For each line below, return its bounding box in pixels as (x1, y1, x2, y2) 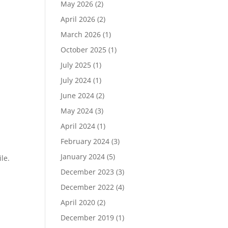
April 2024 (61, 121, 96, 131)
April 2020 (61, 197, 96, 207)
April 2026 (61, 14, 96, 24)
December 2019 (61, 213, 115, 222)
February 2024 (61, 136, 110, 146)
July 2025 (61, 60, 92, 70)
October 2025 (61, 45, 107, 54)
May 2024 (61, 106, 94, 116)
